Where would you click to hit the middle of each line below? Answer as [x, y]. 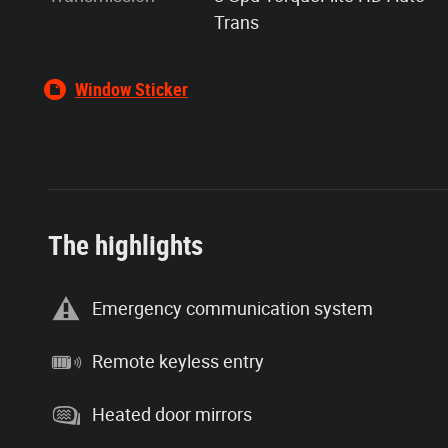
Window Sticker [131, 89]
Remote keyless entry [178, 361]
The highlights [125, 245]
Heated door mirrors [172, 414]
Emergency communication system [232, 308]
